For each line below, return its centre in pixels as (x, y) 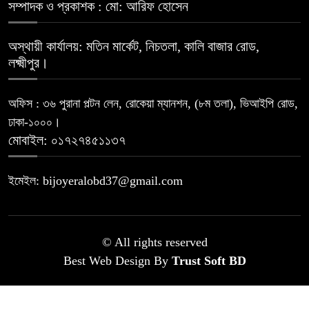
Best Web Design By (117, 261)
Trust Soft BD (209, 261)
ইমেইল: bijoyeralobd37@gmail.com (96, 181)
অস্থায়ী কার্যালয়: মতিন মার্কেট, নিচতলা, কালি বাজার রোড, (134, 47)
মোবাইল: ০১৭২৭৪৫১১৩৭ (67, 140)
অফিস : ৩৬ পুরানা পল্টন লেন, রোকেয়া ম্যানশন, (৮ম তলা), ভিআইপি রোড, (153, 104)
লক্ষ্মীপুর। (28, 63)
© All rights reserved (154, 242)
